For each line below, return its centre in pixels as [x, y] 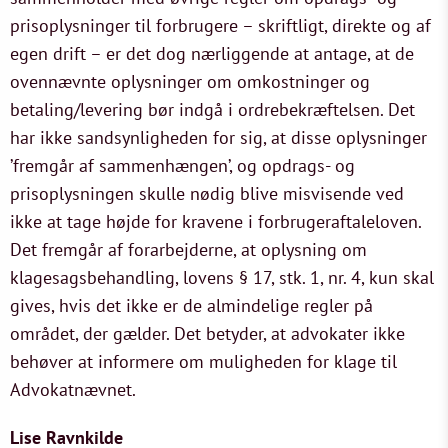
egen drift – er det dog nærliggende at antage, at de [212, 53]
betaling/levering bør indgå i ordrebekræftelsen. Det [212, 109]
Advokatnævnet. [73, 389]
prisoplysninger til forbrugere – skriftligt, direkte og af [220, 25]
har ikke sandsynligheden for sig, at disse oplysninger [218, 137]
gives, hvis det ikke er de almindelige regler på [191, 305]
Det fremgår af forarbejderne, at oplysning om [188, 249]
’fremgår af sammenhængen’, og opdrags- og [182, 165]
